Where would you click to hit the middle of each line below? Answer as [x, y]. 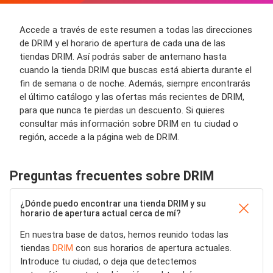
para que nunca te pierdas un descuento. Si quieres [122, 110]
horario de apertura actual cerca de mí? [101, 213]
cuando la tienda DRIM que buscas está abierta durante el [136, 70]
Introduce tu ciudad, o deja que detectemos [108, 261]
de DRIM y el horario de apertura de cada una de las [122, 43]
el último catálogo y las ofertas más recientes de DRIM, [132, 97]
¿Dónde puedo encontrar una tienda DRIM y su [113, 204]
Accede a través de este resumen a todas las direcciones [136, 30]
